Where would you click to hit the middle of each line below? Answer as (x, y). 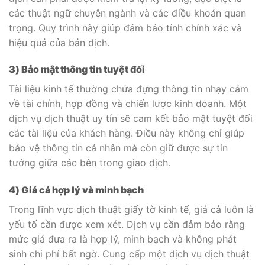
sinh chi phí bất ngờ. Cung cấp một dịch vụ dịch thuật (129, 254)
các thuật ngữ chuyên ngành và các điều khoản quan (127, 13)
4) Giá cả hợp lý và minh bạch (76, 190)
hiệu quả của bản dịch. (59, 42)
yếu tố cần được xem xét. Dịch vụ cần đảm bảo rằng (127, 224)
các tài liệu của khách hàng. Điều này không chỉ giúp (127, 133)
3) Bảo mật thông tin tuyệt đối (77, 70)
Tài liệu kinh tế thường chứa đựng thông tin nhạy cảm (129, 89)
